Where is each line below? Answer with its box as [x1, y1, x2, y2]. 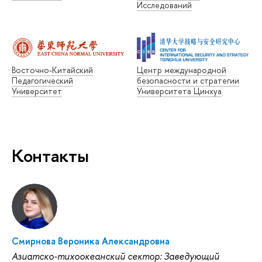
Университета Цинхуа [137, 85, 222, 96]
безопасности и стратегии [137, 74, 239, 86]
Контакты [12, 143, 89, 168]
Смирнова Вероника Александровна [12, 234, 170, 247]
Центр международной [137, 64, 226, 75]
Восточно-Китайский [12, 64, 93, 75]
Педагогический [12, 74, 73, 86]
